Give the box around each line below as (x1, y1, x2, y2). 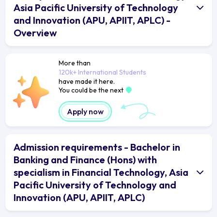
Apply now (66, 106, 104, 116)
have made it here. (58, 77, 115, 86)
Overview (14, 26, 57, 39)
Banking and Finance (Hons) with (14, 153, 157, 166)
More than (58, 58, 91, 67)
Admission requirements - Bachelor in (14, 140, 180, 153)
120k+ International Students (58, 67, 146, 77)
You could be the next (58, 85, 125, 94)
